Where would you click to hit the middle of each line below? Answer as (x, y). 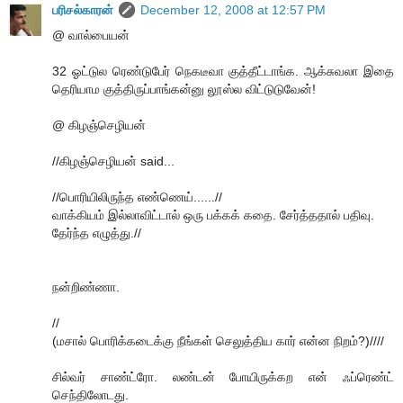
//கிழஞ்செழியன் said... (113, 161)
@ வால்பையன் (91, 35)
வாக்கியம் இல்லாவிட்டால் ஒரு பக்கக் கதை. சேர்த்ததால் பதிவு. (213, 215)
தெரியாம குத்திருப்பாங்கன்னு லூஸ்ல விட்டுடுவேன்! (184, 89)
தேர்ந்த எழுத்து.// (97, 233)
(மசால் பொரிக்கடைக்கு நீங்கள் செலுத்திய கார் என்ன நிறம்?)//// (218, 340)
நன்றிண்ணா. (86, 287)
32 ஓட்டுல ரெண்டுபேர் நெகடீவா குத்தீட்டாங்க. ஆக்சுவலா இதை (223, 71)
